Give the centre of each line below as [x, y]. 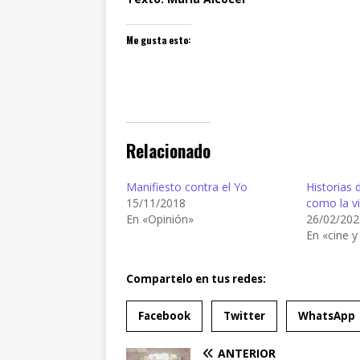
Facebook [164, 315]
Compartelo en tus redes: [196, 278]
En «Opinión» [160, 219]
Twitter [244, 315]
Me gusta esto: [159, 40]
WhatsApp [327, 315]
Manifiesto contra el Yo [187, 186]
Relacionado [168, 151]
